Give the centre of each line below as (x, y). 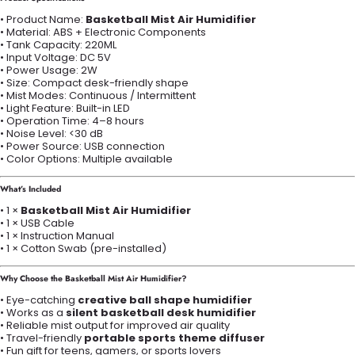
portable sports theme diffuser (174, 338)
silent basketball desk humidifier (161, 312)
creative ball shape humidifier (165, 300)
